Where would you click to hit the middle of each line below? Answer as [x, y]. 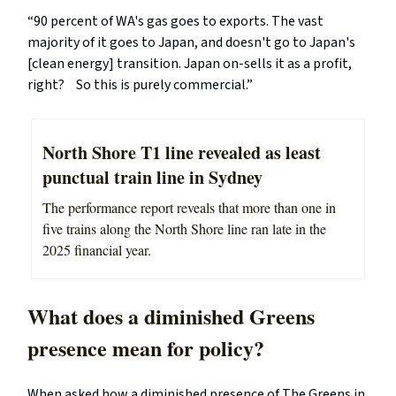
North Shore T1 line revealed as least [182, 153]
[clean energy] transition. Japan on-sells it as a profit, [190, 64]
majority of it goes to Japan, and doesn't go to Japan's [191, 43]
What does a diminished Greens [171, 316]
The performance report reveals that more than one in [189, 208]
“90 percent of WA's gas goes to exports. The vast [175, 22]
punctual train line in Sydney [152, 178]
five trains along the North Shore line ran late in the [184, 229]
